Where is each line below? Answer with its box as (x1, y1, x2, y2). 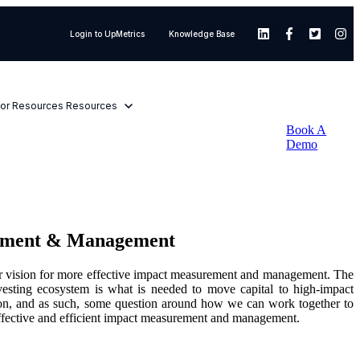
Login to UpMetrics (69, 29, 145, 39)
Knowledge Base (169, 29, 235, 39)
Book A (286, 123, 327, 137)
